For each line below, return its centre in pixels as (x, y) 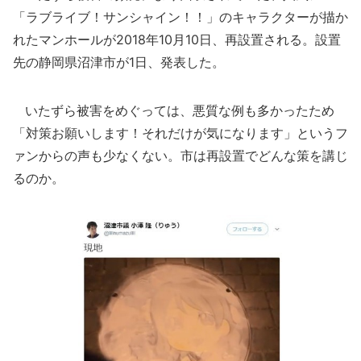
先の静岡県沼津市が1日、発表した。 (119, 62)
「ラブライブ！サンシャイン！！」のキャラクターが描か (180, 17)
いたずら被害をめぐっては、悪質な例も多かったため (174, 110)
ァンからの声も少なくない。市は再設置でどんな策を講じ (180, 156)
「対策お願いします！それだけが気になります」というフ (180, 133)
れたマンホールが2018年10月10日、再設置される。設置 (177, 39)
